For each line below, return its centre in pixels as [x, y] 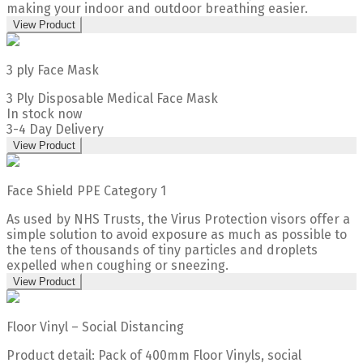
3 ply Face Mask [53, 70]
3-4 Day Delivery [55, 129]
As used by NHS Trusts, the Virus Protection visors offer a [178, 219]
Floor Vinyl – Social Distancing [95, 327]
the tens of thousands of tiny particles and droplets [162, 250]
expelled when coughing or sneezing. [117, 265]
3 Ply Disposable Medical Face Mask [112, 98]
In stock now [44, 113]
